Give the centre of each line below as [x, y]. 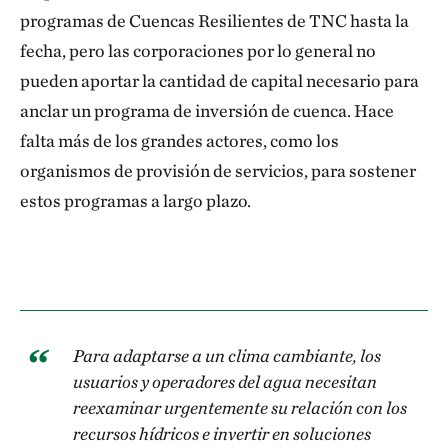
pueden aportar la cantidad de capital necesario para [219, 80]
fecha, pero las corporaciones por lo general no [198, 50]
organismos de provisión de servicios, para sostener [218, 170]
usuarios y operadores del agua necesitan [225, 381]
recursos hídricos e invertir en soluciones [222, 433]
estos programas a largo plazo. [137, 200]
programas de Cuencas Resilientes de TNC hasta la [214, 20]
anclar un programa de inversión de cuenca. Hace [207, 110]
